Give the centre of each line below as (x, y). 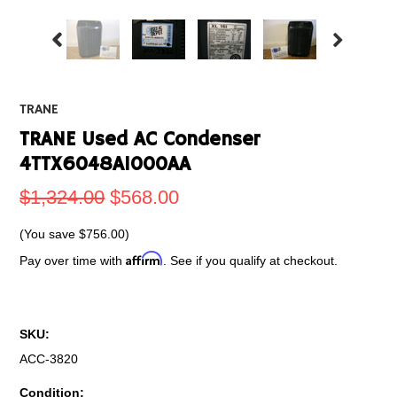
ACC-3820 (49, 359)
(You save (50, 234)
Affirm (145, 258)
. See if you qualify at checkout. (251, 261)
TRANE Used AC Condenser (140, 140)
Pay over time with (73, 261)
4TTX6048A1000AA (105, 165)
